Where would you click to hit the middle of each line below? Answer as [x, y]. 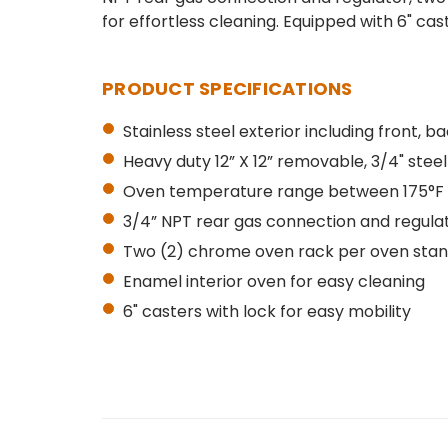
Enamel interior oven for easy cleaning [273, 282]
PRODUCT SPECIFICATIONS [227, 89]
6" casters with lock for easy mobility [266, 312]
